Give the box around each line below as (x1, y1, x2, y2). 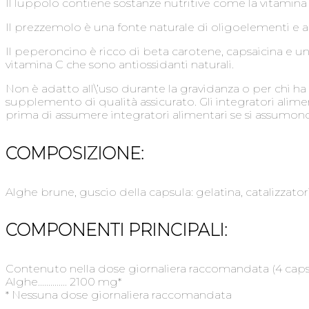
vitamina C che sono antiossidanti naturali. (6, 57, 234, 71)
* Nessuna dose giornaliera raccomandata (6, 288, 232, 302)
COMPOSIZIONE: (6, 143, 143, 163)
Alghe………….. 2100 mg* (6, 275, 121, 289)
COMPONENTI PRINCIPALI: (6, 220, 227, 241)
